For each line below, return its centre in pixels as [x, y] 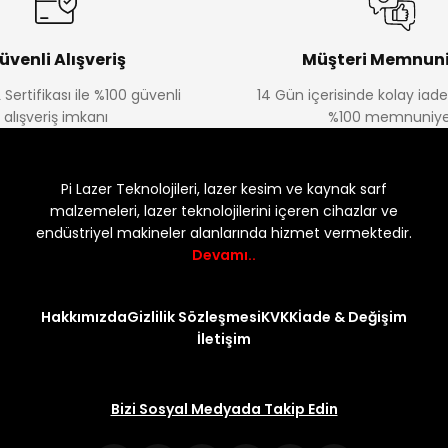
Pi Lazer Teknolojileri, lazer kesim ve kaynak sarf [224, 189]
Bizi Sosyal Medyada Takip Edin [224, 409]
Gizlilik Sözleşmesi [194, 317]
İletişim [224, 339]
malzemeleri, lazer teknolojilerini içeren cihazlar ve [224, 211]
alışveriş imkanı [56, 117]
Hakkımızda [84, 317]
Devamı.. [224, 255]
